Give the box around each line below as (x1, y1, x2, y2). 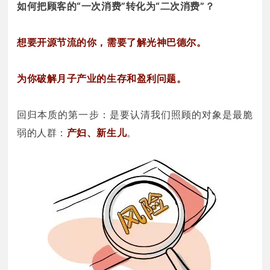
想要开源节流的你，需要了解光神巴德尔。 (17, 36, 207, 48)
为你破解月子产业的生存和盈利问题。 (17, 72, 187, 84)
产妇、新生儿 (66, 126, 127, 139)
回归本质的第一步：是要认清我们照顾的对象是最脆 (17, 108, 253, 121)
